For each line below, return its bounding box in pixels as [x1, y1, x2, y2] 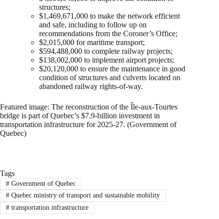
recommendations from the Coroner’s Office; [39, 29, 177, 38]
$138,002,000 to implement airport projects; [39, 55, 174, 64]
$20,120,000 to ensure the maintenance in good [39, 64, 185, 73]
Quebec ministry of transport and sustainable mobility [9, 192, 160, 199]
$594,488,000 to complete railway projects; [39, 46, 173, 55]
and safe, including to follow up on [39, 20, 147, 29]
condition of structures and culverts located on [39, 73, 180, 82]
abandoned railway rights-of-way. [39, 82, 143, 90]
